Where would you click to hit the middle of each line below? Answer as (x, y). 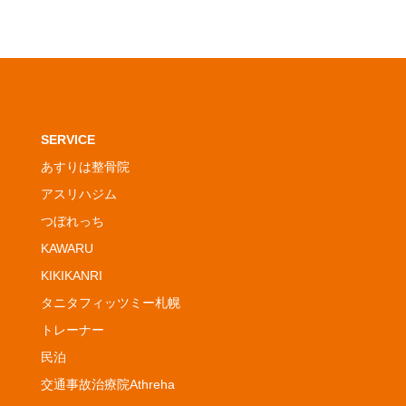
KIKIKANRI (72, 275)
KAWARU (67, 248)
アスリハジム (79, 194)
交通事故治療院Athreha (108, 384)
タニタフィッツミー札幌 (111, 303)
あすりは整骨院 (85, 167)
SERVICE (68, 140)
